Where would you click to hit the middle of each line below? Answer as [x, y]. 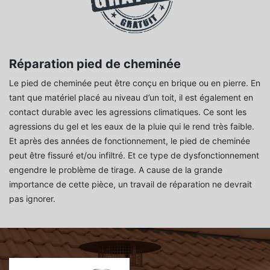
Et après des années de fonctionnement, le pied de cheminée [130, 140]
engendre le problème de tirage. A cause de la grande [116, 169]
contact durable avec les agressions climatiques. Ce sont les [128, 111]
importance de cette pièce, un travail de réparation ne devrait [130, 184]
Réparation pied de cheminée [95, 64]
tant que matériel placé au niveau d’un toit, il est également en [131, 97]
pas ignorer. [32, 198]
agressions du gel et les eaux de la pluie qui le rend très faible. [132, 126]
